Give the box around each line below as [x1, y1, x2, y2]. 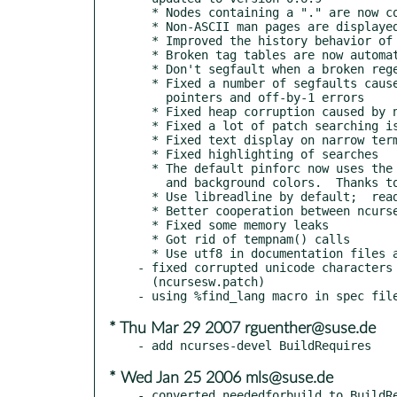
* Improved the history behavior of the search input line [137, 33, 152, 48]
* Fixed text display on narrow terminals [137, 132, 152, 147]
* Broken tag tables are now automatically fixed [137, 47, 152, 62]
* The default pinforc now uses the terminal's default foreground [137, 160, 152, 175]
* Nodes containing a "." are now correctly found [137, 4, 152, 19]
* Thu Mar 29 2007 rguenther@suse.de [109, 320, 376, 337]
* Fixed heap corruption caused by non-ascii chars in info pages [137, 104, 152, 119]
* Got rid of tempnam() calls [137, 231, 152, 246]
